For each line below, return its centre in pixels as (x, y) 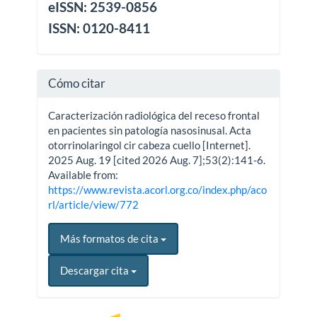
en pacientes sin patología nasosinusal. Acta (150, 130)
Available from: (83, 174)
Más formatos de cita (111, 238)
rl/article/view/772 (94, 204)
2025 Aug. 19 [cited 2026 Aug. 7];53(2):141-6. (157, 160)
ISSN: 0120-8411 (99, 28)
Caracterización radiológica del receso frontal (154, 115)
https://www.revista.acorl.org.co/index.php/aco (158, 189)
